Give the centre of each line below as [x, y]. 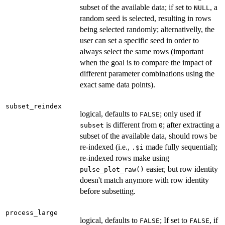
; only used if [180, 114]
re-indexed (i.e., [106, 147]
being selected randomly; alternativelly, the [147, 30]
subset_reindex [34, 106]
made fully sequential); [181, 147]
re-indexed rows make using [125, 158]
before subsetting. [108, 191]
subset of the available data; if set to [137, 8]
